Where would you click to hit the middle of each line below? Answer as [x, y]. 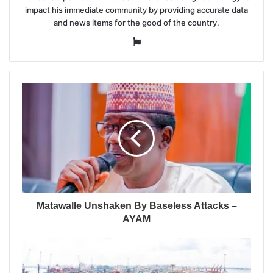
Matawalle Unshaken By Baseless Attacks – [136, 206]
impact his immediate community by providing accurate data [136, 10]
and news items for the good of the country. [136, 23]
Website [158, 41]
